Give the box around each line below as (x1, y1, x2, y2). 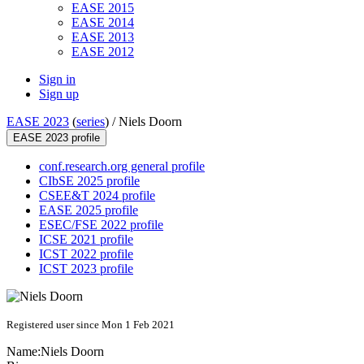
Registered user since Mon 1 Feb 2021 (6, 318, 175, 331)
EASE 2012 (71, 45, 134, 59)
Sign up (39, 87, 79, 102)
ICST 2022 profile (39, 247, 133, 262)
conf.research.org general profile (39, 159, 205, 174)
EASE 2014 (71, 15, 134, 30)
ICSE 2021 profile (39, 232, 133, 247)
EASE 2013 (71, 30, 134, 45)
